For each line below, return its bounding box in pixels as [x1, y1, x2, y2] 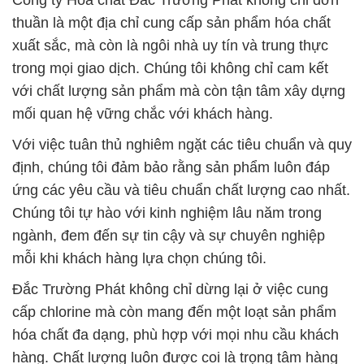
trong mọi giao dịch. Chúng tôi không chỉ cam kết [12, 60, 328, 77]
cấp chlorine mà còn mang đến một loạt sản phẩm [12, 304, 336, 321]
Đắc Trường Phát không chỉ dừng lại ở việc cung [12, 281, 328, 298]
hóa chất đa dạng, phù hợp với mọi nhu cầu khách [12, 327, 339, 344]
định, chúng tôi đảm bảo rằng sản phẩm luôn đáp [12, 159, 330, 176]
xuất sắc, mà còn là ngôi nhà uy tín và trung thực [12, 37, 328, 54]
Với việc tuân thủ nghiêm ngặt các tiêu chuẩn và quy [12, 136, 352, 154]
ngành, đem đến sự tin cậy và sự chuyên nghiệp [12, 227, 325, 245]
